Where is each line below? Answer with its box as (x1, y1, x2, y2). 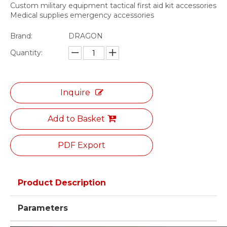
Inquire (60, 88, 90, 97)
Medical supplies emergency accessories (10, 11, 154, 20)
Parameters (18, 203, 68, 213)
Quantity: (10, 48, 43, 57)
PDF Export (58, 140, 105, 150)
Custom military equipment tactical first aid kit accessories (10, 1, 216, 10)
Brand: (10, 31, 32, 41)
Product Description (18, 178, 106, 187)
